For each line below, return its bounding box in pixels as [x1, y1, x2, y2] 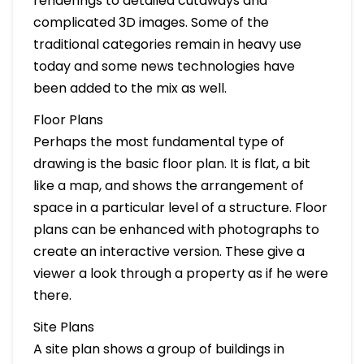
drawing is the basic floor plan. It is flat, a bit [32, 154, 310, 173]
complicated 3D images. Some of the [32, 12, 269, 32]
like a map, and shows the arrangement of [32, 175, 304, 195]
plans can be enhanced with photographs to [32, 219, 319, 239]
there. [32, 285, 71, 305]
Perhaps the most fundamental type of [32, 132, 284, 151]
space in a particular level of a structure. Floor [32, 197, 327, 217]
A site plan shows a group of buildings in [32, 339, 284, 358]
